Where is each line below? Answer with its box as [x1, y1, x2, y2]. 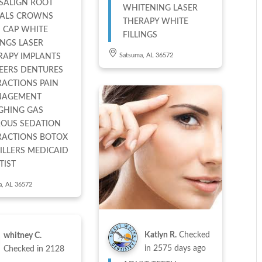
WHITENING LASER [122, 4, 198, 13]
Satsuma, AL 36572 [119, 52, 173, 59]
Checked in [3, 245, 46, 254]
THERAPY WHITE [122, 18, 189, 26]
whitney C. [3, 232, 42, 240]
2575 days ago [153, 244, 206, 253]
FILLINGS [122, 31, 157, 40]
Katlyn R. [144, 230, 177, 239]
